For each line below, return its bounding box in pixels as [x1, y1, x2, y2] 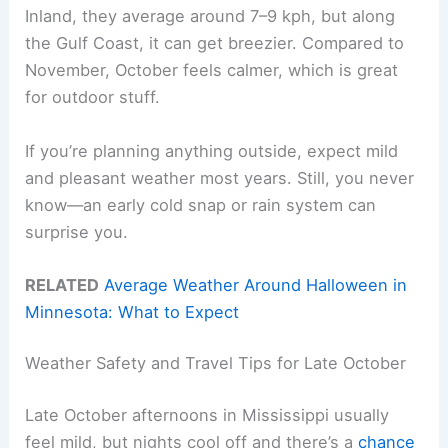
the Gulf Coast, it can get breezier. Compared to [25, 33, 405, 54]
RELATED [25, 274, 100, 295]
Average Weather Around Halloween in [104, 274, 408, 295]
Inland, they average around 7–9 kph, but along [25, 6, 396, 27]
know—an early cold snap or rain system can [25, 194, 377, 215]
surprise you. [25, 221, 129, 242]
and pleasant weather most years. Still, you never [25, 167, 415, 188]
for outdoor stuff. [25, 87, 161, 108]
